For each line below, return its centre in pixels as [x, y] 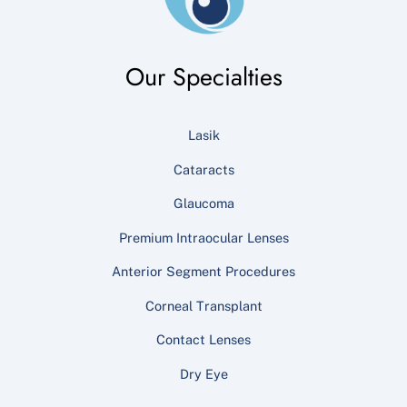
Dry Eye [203, 373]
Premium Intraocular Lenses [203, 237]
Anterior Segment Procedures [203, 272]
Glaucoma [203, 203]
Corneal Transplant [203, 305]
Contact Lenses [203, 340]
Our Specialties [203, 76]
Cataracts [203, 169]
